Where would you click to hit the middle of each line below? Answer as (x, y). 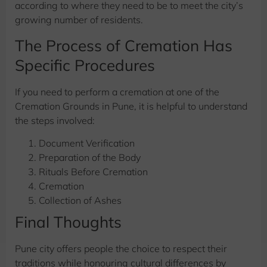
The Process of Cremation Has (124, 45)
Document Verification (87, 143)
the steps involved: (55, 120)
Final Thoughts (68, 222)
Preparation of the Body (90, 158)
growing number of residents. (80, 20)
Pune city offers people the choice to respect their (121, 249)
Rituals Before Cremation (93, 172)
